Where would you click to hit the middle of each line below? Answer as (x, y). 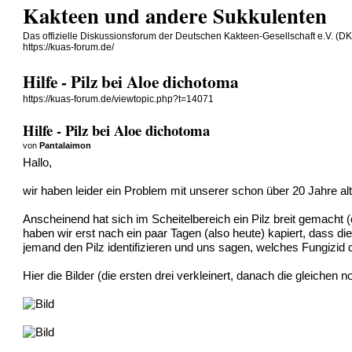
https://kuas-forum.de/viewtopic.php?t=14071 (119, 99)
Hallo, (38, 162)
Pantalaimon (66, 145)
